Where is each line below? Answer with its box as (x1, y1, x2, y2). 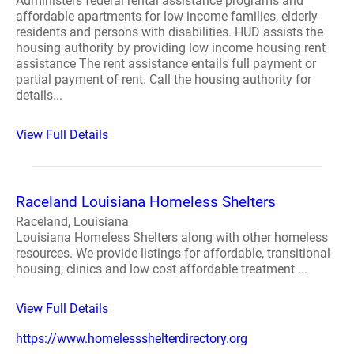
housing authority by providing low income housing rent (16, 40, 326, 55)
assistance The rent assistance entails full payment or (16, 56, 316, 71)
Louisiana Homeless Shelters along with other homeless (16, 230, 328, 245)
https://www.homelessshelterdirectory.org (16, 331, 247, 346)
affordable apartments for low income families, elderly (16, 9, 318, 24)
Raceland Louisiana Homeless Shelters (16, 193, 276, 211)
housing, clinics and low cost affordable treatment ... (16, 262, 307, 277)
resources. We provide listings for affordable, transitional (16, 246, 330, 261)
